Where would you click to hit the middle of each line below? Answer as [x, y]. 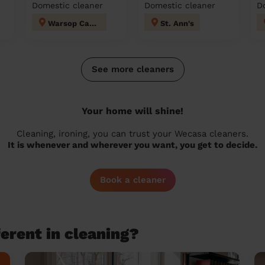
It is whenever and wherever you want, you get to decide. [132, 145]
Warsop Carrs [93, 23]
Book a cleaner [132, 180]
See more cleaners [132, 69]
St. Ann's [177, 23]
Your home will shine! [132, 111]
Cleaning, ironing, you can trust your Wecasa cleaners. [132, 134]
